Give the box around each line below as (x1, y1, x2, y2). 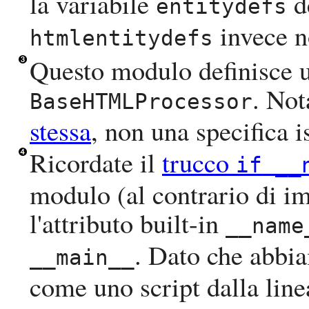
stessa (30, 112, 91, 149)
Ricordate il (30, 144, 162, 181)
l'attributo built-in (30, 205, 226, 241)
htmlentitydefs (30, 26, 213, 51)
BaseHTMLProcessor (30, 89, 252, 114)
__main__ (30, 245, 134, 270)
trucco (162, 144, 236, 181)
